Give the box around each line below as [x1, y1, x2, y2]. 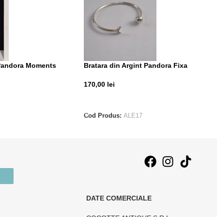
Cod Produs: [84, 112, 124, 119]
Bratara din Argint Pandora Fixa [84, 61, 187, 69]
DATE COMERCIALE [86, 194, 152, 202]
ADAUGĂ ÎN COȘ [90, 95, 140, 103]
